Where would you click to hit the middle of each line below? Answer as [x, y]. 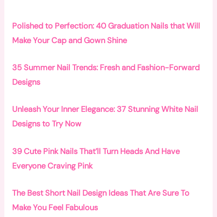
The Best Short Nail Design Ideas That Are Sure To [101, 193]
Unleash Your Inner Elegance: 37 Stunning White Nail [105, 109]
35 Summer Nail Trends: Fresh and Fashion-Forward [106, 68]
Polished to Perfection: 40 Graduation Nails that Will [106, 26]
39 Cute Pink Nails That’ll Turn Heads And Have [96, 151]
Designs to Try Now [47, 124]
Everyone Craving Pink [53, 166]
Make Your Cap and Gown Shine [70, 40]
